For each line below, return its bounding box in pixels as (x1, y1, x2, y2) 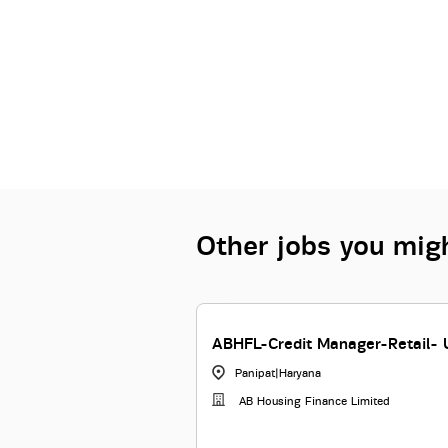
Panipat (235, 366, 275, 381)
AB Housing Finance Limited (235, 394, 390, 409)
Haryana (279, 366, 321, 381)
